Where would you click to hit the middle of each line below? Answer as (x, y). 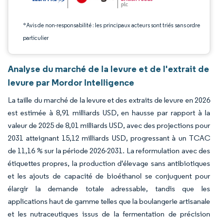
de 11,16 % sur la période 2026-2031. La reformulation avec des (109, 151)
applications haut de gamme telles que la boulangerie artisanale (109, 201)
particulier (36, 38)
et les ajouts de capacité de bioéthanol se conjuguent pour (109, 176)
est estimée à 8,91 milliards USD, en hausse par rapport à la (109, 113)
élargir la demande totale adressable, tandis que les (109, 189)
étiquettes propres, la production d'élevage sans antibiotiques (109, 163)
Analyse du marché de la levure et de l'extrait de (109, 69)
